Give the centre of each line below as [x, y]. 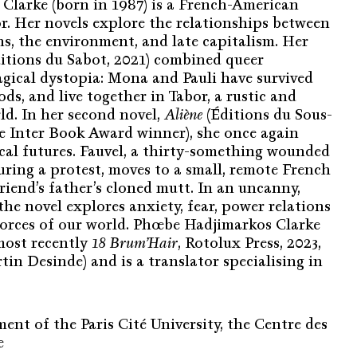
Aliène [183, 115]
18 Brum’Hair [135, 243]
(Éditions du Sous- [267, 115]
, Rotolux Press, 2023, [249, 243]
